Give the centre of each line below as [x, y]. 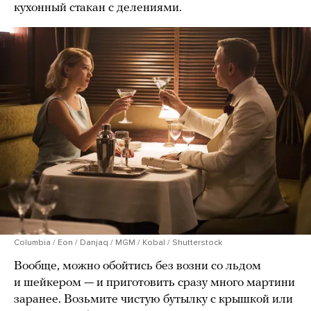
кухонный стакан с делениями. [98, 8]
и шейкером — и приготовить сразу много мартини [154, 283]
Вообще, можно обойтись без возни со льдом [137, 267]
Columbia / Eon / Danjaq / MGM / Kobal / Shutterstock [118, 243]
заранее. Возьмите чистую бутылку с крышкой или [153, 300]
